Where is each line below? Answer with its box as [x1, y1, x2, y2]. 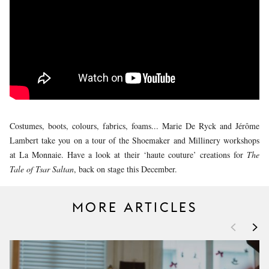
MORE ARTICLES [72, 199, 197, 216]
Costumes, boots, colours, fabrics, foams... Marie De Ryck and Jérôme [10, 120, 259, 131]
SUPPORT [139, 82, 176, 91]
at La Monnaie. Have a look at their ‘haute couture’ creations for [10, 149, 247, 160]
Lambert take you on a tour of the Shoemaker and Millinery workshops [10, 134, 259, 146]
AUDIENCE [139, 14, 181, 23]
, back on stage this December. [74, 163, 177, 175]
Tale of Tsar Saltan [10, 163, 74, 175]
